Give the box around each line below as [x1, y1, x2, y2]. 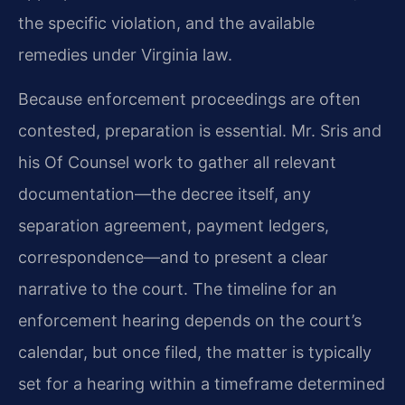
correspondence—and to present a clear [18, 248, 328, 268]
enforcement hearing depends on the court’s [18, 311, 362, 331]
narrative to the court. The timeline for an [18, 279, 337, 299]
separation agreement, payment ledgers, [18, 216, 329, 236]
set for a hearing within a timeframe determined [18, 374, 385, 394]
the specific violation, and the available [18, 13, 315, 33]
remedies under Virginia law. [18, 44, 232, 64]
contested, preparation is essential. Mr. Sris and [18, 121, 381, 141]
